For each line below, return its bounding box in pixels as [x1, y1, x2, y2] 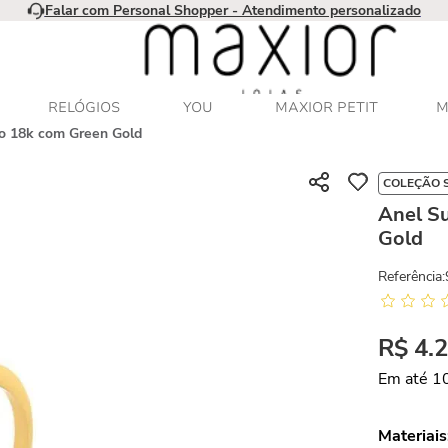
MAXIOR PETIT [275, 98, 378, 117]
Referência [378, 267, 443, 286]
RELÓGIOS [48, 98, 120, 117]
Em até [378, 368, 433, 390]
